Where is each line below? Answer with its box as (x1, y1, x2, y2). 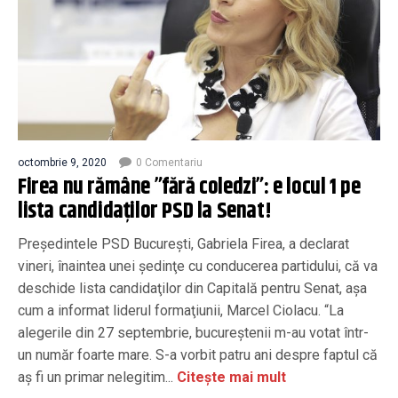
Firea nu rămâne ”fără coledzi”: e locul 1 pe (18, 170, 361, 204)
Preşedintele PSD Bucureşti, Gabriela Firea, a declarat (18, 235, 349, 252)
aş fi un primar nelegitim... (18, 368, 173, 386)
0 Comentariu (136, 155, 203, 169)
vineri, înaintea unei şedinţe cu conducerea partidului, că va (18, 257, 378, 275)
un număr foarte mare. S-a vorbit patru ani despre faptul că (18, 346, 378, 363)
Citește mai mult (173, 368, 286, 386)
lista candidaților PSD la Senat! (18, 194, 272, 228)
